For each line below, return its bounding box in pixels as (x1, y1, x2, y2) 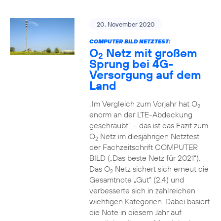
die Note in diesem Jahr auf (89, 207, 182, 217)
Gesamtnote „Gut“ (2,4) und (89, 175, 184, 184)
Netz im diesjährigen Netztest (98, 131, 199, 141)
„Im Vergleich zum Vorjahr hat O (89, 99, 197, 109)
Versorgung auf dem (89, 67, 201, 82)
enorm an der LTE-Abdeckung (89, 110, 192, 119)
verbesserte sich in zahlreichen (89, 185, 195, 195)
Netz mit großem (103, 45, 197, 60)
